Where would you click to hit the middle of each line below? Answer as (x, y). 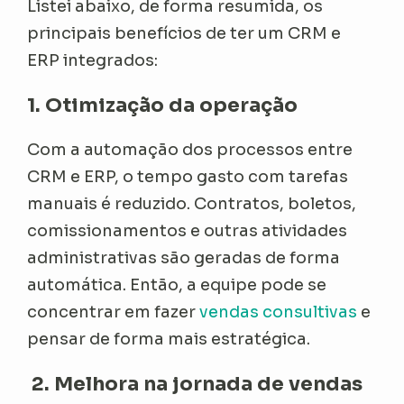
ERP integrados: (93, 61)
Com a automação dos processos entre (190, 150)
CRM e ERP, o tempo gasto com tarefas (188, 177)
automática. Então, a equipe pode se (177, 285)
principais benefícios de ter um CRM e (184, 34)
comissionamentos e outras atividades (188, 231)
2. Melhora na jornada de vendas (195, 384)
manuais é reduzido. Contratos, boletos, (192, 204)
